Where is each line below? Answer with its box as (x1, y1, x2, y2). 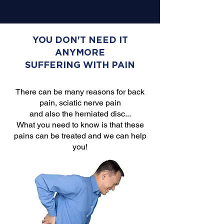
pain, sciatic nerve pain (39, 98, 121, 107)
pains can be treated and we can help (13, 131, 146, 140)
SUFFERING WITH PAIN (25, 59, 135, 70)
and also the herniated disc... (29, 109, 131, 118)
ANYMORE (55, 47, 105, 57)
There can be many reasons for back (15, 87, 144, 96)
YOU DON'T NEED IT (32, 34, 128, 45)
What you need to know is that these (16, 120, 144, 129)
